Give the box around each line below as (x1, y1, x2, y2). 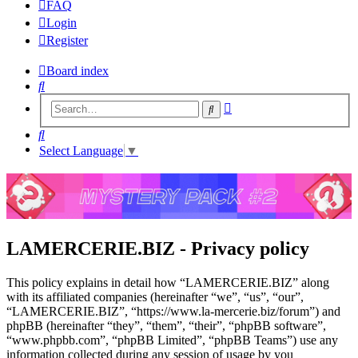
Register (46, 33, 88, 47)
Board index (46, 63, 109, 78)
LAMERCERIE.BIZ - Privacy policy (6, 237, 309, 259)
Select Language (39, 143, 123, 157)
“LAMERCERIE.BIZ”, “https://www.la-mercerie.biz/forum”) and (6, 304, 340, 318)
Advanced (231, 98, 283, 113)
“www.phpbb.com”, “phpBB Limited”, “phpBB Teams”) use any (6, 332, 338, 347)
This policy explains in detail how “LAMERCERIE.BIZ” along (6, 275, 329, 289)
